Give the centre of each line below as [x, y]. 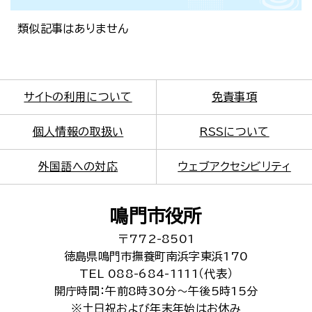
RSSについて [234, 132]
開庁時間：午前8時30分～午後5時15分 [156, 291]
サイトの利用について [78, 97]
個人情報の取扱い [78, 132]
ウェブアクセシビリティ [234, 166]
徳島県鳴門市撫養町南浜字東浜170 [156, 256]
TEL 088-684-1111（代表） [156, 274]
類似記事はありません [73, 29]
